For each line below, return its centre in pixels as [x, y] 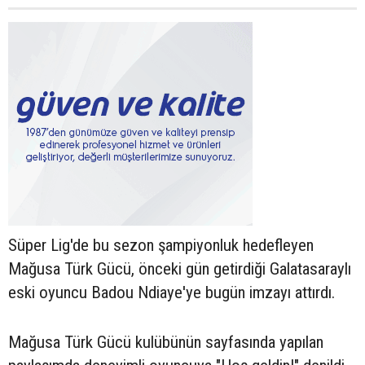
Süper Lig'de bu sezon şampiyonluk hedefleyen [161, 246]
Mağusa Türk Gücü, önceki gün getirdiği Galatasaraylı [180, 269]
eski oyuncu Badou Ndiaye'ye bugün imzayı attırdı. [174, 293]
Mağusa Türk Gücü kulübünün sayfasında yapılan [166, 343]
